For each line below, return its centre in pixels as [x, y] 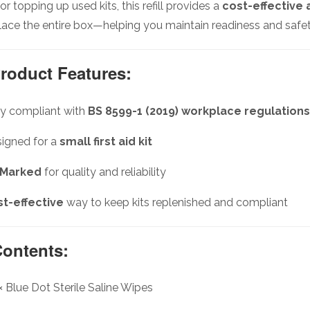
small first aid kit [106, 141]
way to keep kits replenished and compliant [176, 202]
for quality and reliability [104, 172]
